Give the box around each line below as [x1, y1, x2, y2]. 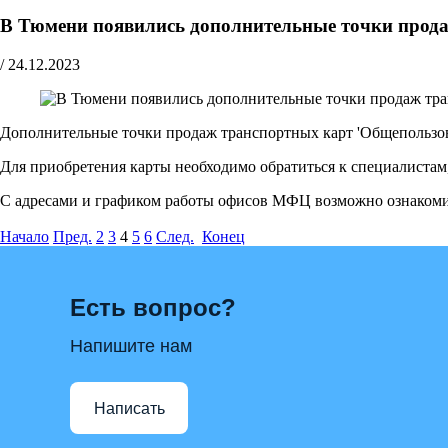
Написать [93, 399, 165, 417]
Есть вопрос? [70, 294, 236, 322]
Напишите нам [70, 336, 192, 357]
